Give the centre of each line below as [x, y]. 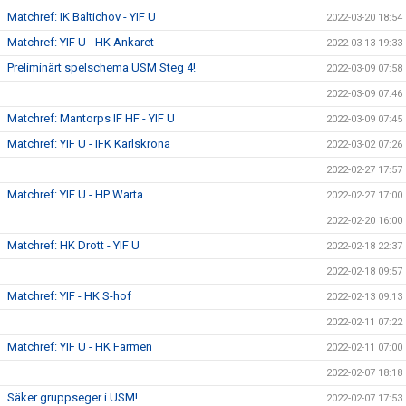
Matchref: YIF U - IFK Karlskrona [89, 144]
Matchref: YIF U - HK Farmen [80, 347]
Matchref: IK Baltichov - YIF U [82, 17]
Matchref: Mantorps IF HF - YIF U [91, 118]
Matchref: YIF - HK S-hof [69, 296]
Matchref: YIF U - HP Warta [75, 194]
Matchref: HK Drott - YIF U [73, 245]
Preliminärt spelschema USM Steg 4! [101, 68]
